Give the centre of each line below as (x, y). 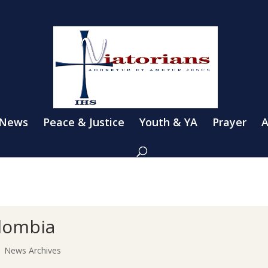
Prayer (229, 122)
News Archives (33, 250)
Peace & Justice (84, 122)
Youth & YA (168, 122)
